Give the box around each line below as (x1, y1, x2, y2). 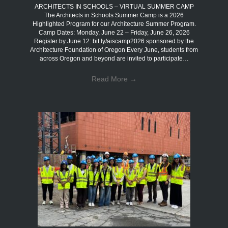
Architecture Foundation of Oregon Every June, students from (30, 46, 198, 53)
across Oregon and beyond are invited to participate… (39, 54, 189, 62)
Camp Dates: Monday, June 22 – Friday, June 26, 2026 (38, 28, 190, 36)
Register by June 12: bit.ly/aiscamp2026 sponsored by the (34, 37, 194, 45)
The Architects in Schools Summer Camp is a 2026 (44, 11, 184, 19)
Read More (91, 74, 130, 83)
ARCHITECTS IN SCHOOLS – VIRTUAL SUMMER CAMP (34, 3, 194, 10)
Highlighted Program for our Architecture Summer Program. (32, 20, 196, 27)
